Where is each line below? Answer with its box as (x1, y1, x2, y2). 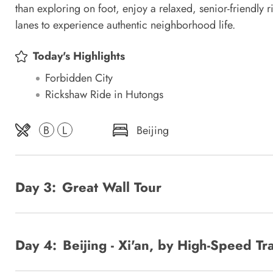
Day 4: (15, 235, 57, 255)
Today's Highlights (33, 48, 125, 64)
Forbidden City (45, 69, 113, 86)
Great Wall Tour (62, 177, 161, 197)
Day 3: (15, 177, 56, 197)
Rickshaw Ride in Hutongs (45, 86, 163, 102)
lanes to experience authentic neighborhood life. (15, 17, 235, 33)
